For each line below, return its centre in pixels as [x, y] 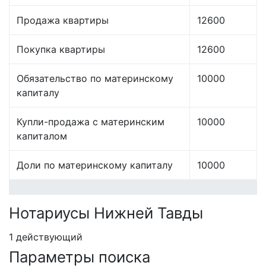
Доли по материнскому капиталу [95, 165]
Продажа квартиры [63, 20]
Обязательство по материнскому [95, 78]
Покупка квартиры [61, 49]
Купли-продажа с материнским [91, 121]
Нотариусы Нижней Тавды [106, 213]
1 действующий [46, 237]
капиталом [42, 136]
